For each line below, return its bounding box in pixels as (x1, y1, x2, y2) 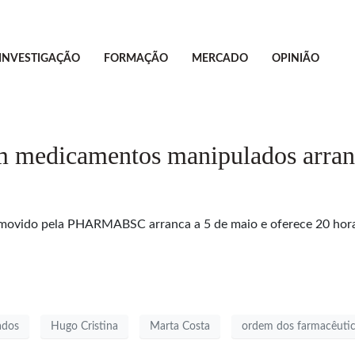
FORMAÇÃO (103, 53, 168, 64)
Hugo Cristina (51, 320, 118, 332)
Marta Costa (150, 320, 210, 332)
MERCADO (191, 53, 248, 64)
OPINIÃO (271, 53, 319, 64)
